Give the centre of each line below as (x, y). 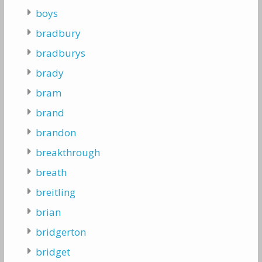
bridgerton (61, 232)
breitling (55, 192)
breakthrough (68, 152)
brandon (56, 132)
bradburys (60, 53)
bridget (53, 252)
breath (51, 172)
